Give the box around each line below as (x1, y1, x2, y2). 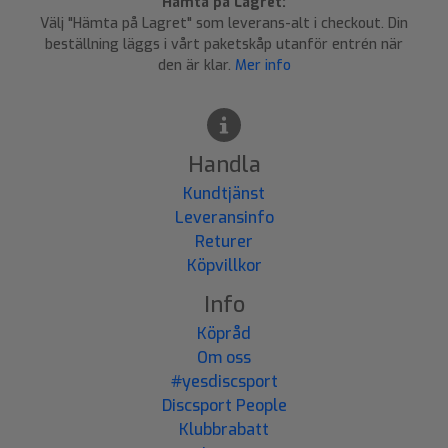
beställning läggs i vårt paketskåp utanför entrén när (45, 35, 403, 55)
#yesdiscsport (170, 371, 278, 393)
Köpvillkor (186, 255, 262, 277)
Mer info (234, 56, 291, 76)
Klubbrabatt (179, 419, 269, 441)
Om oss (197, 347, 251, 369)
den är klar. (157, 56, 235, 76)
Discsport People (161, 395, 287, 417)
